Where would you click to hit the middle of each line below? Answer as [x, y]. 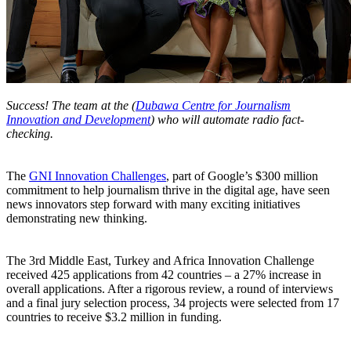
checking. [31, 134]
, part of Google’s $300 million [242, 176]
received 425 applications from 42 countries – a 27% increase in [164, 275]
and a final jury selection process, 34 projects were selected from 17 [173, 303]
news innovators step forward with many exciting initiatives [153, 204]
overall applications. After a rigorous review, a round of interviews [170, 289]
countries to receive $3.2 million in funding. [114, 317]
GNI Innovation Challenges [98, 176]
